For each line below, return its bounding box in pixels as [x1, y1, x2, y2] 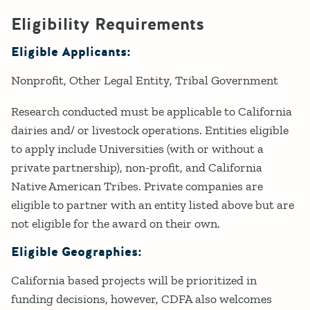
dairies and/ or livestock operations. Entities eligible [11, 122, 289, 138]
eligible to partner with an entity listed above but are [11, 197, 294, 213]
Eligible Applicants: [11, 44, 131, 62]
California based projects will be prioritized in [11, 273, 257, 289]
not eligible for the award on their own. [11, 216, 223, 232]
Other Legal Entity [69, 73, 170, 89]
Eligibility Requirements [11, 13, 204, 37]
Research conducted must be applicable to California [11, 104, 292, 120]
